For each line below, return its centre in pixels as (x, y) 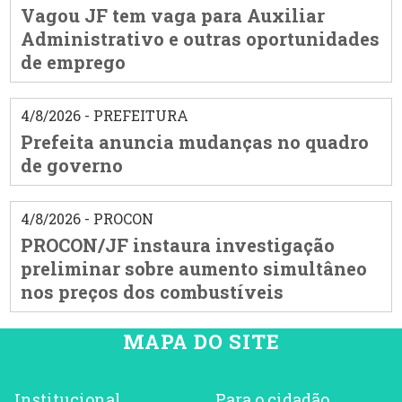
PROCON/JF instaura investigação (177, 245)
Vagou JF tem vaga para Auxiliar (172, 16)
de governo (71, 166)
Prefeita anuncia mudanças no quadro (194, 142)
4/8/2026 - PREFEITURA (104, 116)
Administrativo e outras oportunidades (200, 39)
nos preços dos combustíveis (152, 292)
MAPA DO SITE (201, 341)
